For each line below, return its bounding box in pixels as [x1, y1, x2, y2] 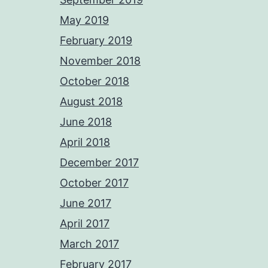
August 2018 [60, 95, 123, 108]
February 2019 [60, 34, 132, 47]
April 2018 [60, 136, 110, 149]
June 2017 [60, 197, 111, 210]
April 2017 [60, 217, 109, 230]
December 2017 [60, 156, 139, 169]
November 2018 [60, 54, 141, 68]
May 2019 [60, 14, 109, 27]
